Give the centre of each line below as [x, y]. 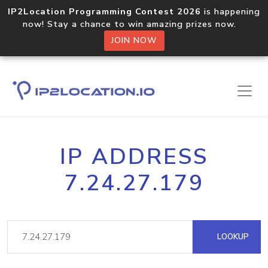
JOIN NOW [134, 40]
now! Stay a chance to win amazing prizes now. [134, 24]
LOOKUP [232, 237]
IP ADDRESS [134, 157]
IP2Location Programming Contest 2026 [104, 11]
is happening [231, 11]
